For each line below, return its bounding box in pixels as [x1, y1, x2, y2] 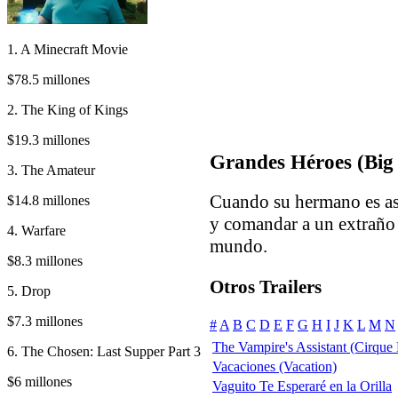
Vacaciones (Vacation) [212, 359, 337, 375]
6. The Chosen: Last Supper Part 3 [7, 343, 201, 359]
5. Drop [7, 283, 51, 298]
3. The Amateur [7, 162, 95, 178]
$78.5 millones [7, 71, 90, 87]
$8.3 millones [7, 252, 83, 268]
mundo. [210, 235, 267, 257]
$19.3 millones [7, 131, 90, 147]
